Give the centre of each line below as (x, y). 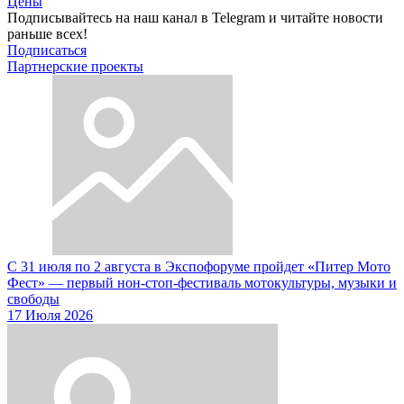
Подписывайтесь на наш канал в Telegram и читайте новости (195, 17)
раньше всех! (47, 33)
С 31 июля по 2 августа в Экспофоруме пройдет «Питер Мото (199, 266)
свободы (33, 298)
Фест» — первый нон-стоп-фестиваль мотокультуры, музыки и (202, 282)
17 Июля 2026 (50, 315)
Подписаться (47, 50)
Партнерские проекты (75, 66)
